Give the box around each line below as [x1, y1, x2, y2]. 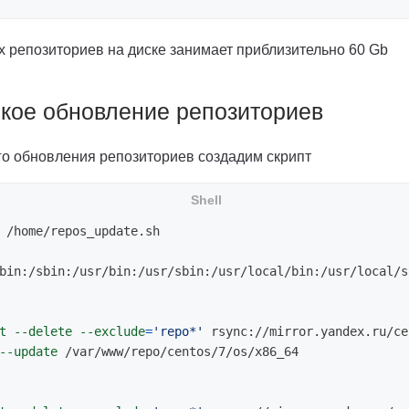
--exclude [79, 323, 145, 339]
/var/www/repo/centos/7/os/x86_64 [58, 343, 299, 359]
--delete [14, 323, 72, 339]
